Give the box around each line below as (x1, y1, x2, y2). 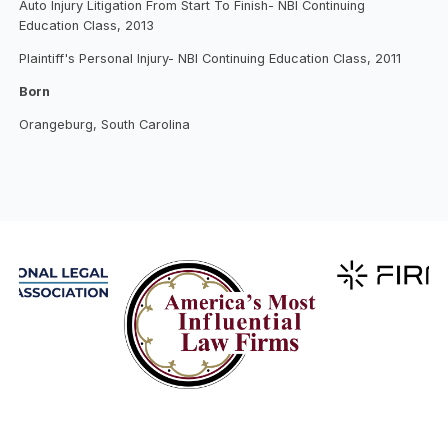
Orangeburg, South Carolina (19, 116, 191, 132)
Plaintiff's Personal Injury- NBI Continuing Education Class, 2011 (19, 51, 402, 67)
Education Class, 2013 (19, 18, 155, 34)
